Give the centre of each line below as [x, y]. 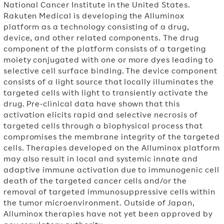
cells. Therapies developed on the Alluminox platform [111, 147]
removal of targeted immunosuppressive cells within [109, 191]
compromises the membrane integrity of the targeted [111, 136]
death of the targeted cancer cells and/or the [95, 180]
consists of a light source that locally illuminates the [108, 81]
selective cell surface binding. [64, 70]
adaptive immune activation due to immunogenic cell [111, 169]
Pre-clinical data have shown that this [103, 103]
